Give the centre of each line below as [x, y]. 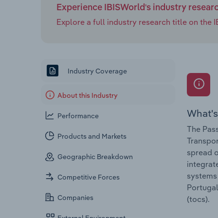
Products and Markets [92, 136]
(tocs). [198, 199]
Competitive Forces [89, 177]
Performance [78, 116]
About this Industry [88, 96]
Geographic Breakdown [95, 157]
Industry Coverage [97, 71]
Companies [76, 198]
